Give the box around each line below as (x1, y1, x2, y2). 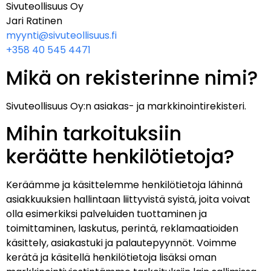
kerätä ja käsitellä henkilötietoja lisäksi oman (6, 250, 217, 265)
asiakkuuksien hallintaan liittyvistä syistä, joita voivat (6, 192, 250, 207)
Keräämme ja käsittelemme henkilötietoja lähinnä (6, 178, 243, 192)
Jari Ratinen (6, 14, 62, 28)
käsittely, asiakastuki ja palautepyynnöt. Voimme (6, 236, 237, 250)
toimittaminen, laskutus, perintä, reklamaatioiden (6, 221, 238, 236)
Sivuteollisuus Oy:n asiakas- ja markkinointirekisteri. (6, 99, 246, 113)
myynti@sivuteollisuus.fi (6, 28, 117, 43)
